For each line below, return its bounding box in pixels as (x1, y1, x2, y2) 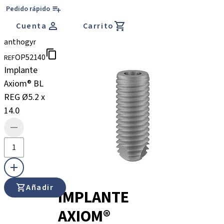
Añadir (26, 182, 54, 193)
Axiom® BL (4, 77, 43, 90)
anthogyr (4, 36, 36, 47)
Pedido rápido (6, 4, 50, 14)
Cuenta (16, 20, 47, 31)
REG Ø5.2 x (4, 91, 45, 103)
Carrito (82, 20, 114, 31)
